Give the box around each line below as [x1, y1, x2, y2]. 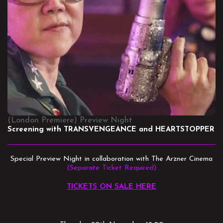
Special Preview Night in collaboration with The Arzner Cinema [10, 155, 213, 163]
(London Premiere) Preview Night [7, 116, 132, 125]
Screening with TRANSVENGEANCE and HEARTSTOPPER [7, 126, 215, 134]
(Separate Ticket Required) [67, 164, 156, 172]
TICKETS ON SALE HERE [67, 183, 156, 191]
